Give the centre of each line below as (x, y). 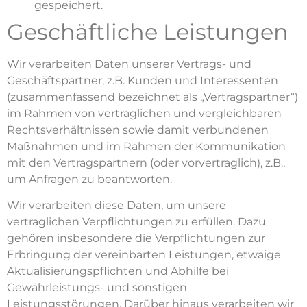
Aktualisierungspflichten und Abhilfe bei (118, 271)
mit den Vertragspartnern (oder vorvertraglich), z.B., (146, 162)
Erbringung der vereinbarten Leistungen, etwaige (144, 255)
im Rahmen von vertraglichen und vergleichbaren (144, 113)
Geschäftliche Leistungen (148, 32)
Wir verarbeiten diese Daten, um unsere (116, 206)
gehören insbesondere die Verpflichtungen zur (136, 238)
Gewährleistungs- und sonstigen (97, 288)
